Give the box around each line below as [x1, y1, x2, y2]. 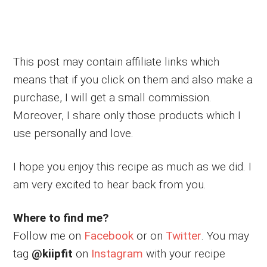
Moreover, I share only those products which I [13, 108, 241, 122]
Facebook [84, 228, 134, 243]
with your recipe [143, 246, 226, 260]
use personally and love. [13, 126, 134, 140]
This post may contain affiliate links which [13, 54, 220, 69]
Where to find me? [13, 210, 109, 225]
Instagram [91, 246, 144, 260]
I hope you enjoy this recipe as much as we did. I [13, 159, 252, 173]
